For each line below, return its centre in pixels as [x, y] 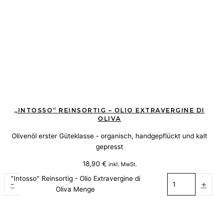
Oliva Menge [75, 189]
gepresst [109, 146]
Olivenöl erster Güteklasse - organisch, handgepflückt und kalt [109, 136]
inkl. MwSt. [122, 164]
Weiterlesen [109, 201]
